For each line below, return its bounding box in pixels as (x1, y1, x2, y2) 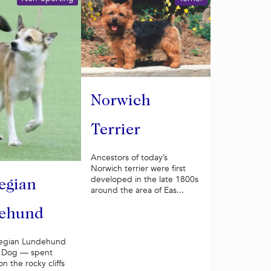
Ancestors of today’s (90, 152, 168, 164)
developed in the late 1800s (90, 174, 198, 186)
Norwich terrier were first (90, 163, 186, 175)
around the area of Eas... (90, 184, 184, 197)
